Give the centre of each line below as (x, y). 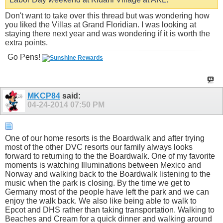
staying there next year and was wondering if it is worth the (108, 33)
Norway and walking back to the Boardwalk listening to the (108, 174)
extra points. (26, 42)
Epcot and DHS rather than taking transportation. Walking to (110, 210)
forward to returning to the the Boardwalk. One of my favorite (110, 156)
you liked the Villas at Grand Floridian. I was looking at (101, 24)
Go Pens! (24, 57)
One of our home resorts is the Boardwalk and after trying (105, 138)
